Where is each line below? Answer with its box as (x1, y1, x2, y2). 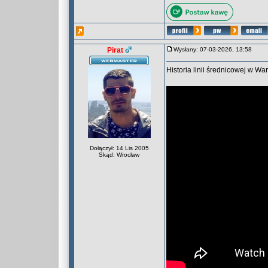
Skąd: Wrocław (99, 151, 139, 158)
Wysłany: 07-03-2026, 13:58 (173, 46, 257, 53)
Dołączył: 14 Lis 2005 (89, 145, 149, 151)
